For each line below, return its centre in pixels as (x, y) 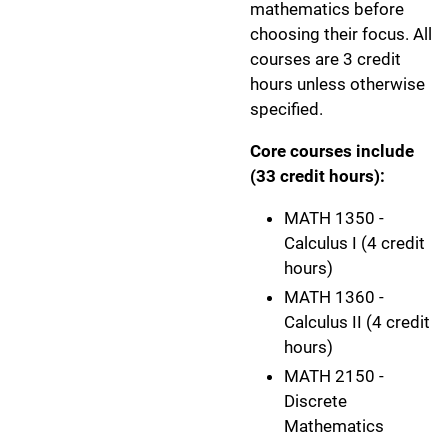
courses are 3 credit (325, 58)
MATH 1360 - (334, 297)
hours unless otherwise (337, 83)
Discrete (315, 401)
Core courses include (332, 150)
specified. (286, 108)
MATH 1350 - (334, 217)
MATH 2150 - (334, 376)
